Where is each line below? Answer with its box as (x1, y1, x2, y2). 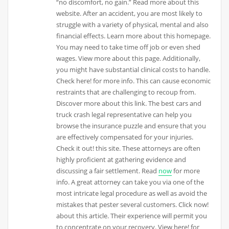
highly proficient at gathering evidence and (56, 155, 187, 165)
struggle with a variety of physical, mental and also (56, 20, 209, 30)
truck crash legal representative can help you (56, 110, 192, 120)
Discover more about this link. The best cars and (56, 99, 202, 108)
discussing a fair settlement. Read (56, 166, 159, 176)
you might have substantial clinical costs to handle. (56, 65, 211, 75)
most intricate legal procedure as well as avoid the (56, 189, 208, 198)
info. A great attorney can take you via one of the (56, 177, 204, 187)
